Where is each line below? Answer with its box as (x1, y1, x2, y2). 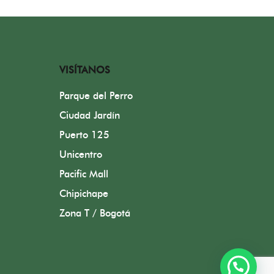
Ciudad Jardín (59, 110, 120, 120)
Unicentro (59, 149, 102, 160)
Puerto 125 (59, 130, 109, 140)
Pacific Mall (59, 169, 108, 179)
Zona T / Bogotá (59, 208, 130, 218)
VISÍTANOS (59, 65, 110, 75)
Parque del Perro (59, 91, 133, 101)
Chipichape (59, 188, 108, 199)
